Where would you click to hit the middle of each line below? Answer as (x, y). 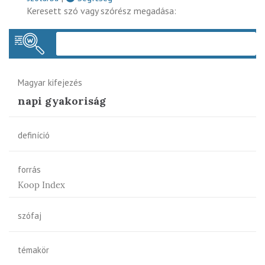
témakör (33, 250)
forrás (29, 169)
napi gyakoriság (62, 101)
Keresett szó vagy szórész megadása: (101, 10)
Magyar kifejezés (50, 82)
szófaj (30, 215)
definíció (34, 135)
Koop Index (41, 185)
